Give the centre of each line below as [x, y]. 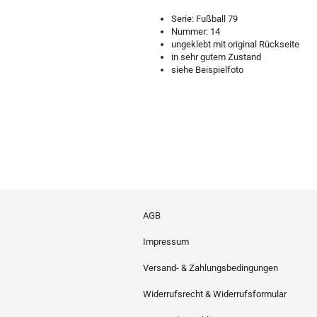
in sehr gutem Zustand [216, 57]
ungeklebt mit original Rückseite [235, 44]
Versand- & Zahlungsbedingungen [211, 268]
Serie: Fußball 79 [204, 19]
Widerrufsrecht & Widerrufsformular [215, 294]
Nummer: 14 [196, 31]
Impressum [166, 242]
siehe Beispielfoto [207, 70]
